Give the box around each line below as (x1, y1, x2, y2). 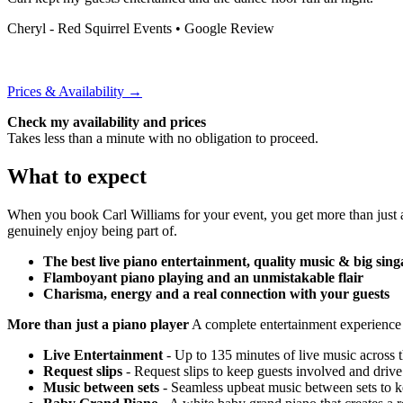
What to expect (7, 164, 147, 188)
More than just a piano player (7, 316, 189, 332)
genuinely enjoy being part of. (7, 222, 177, 238)
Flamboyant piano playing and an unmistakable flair (43, 269, 363, 285)
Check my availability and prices (7, 113, 206, 130)
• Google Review (172, 20, 274, 36)
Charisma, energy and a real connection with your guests (43, 285, 390, 301)
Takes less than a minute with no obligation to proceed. (7, 130, 318, 146)
